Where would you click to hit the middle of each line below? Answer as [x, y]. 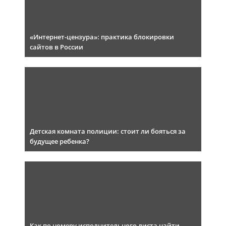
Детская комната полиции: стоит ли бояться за [108, 131]
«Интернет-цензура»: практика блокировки [102, 37]
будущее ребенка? [60, 141]
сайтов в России [56, 47]
